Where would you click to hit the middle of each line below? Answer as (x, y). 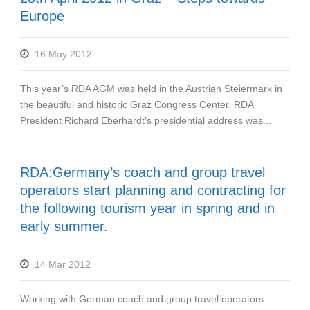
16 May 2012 (63, 54)
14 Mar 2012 (63, 264)
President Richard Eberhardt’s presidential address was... (146, 120)
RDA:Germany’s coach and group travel (143, 172)
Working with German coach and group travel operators (142, 299)
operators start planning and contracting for (153, 190)
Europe (42, 16)
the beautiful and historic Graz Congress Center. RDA (137, 104)
